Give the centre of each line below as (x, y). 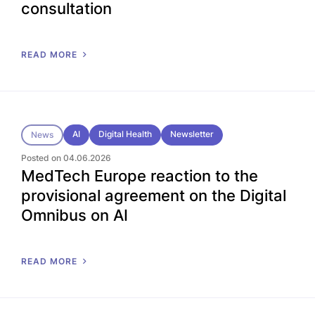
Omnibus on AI (75, 216)
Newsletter (192, 134)
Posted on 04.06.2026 (66, 158)
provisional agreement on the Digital (154, 196)
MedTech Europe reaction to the (140, 176)
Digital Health (125, 134)
